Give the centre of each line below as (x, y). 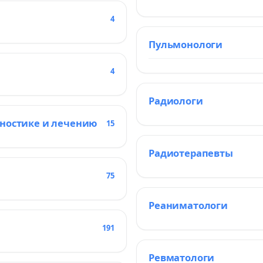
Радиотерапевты (191, 153)
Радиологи (176, 101)
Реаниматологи (188, 205)
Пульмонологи (186, 44)
